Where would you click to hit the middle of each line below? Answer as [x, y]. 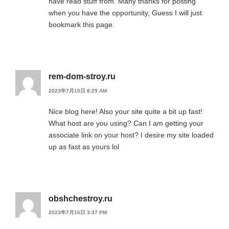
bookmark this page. [82, 25]
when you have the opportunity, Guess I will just [125, 13]
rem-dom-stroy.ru [82, 77]
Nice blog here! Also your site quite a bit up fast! [125, 111]
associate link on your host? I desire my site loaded [131, 135]
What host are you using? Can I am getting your [126, 123]
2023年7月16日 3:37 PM [78, 212]
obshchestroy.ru [81, 198]
